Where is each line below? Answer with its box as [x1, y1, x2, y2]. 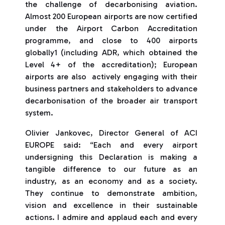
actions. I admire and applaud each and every [25, 212, 197, 222]
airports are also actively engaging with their [25, 72, 197, 81]
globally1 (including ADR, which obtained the [25, 48, 197, 57]
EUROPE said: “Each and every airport [25, 140, 197, 150]
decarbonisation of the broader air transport [25, 96, 197, 105]
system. [25, 108, 53, 118]
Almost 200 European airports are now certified [25, 12, 197, 21]
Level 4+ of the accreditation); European [25, 60, 197, 69]
